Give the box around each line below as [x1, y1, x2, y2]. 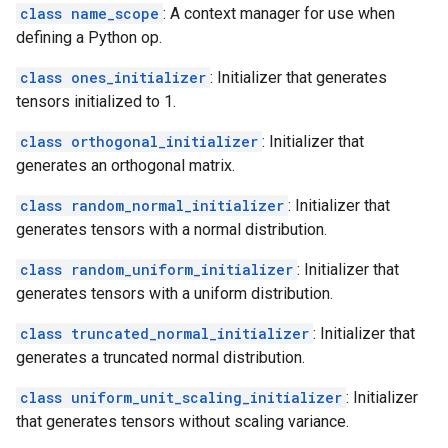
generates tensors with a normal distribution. [16, 220, 327, 239]
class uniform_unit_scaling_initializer [20, 388, 342, 407]
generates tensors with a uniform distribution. [16, 284, 333, 303]
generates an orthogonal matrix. [16, 156, 235, 175]
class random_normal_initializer [20, 196, 284, 215]
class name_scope [20, 4, 159, 23]
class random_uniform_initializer [20, 260, 293, 279]
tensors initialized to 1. [16, 92, 176, 111]
